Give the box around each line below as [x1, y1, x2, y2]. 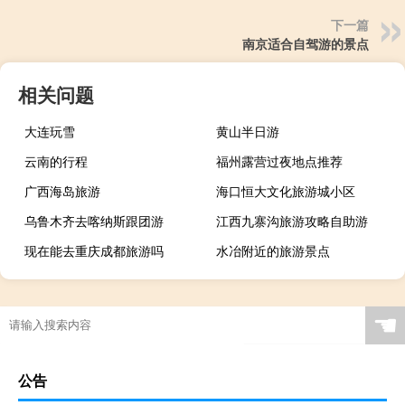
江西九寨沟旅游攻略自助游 [216, 212, 369, 231]
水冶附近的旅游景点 [216, 241, 331, 260]
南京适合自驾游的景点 [242, 34, 369, 53]
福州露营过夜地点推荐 [216, 152, 344, 171]
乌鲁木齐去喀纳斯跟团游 [24, 212, 164, 231]
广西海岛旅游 [24, 182, 100, 201]
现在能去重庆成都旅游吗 [24, 241, 164, 260]
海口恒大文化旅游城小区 [216, 182, 356, 201]
